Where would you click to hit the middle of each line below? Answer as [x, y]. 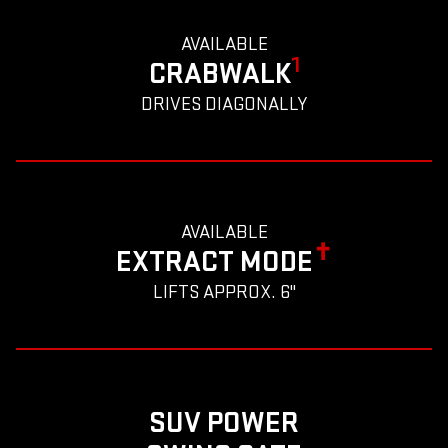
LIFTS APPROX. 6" [224, 293]
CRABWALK [219, 74]
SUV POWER [224, 423]
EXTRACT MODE [214, 262]
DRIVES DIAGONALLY [224, 105]
